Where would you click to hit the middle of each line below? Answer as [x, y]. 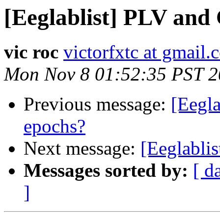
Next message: [82, 148]
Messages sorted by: [106, 170]
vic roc [31, 52]
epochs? [55, 126]
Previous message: [97, 104]
